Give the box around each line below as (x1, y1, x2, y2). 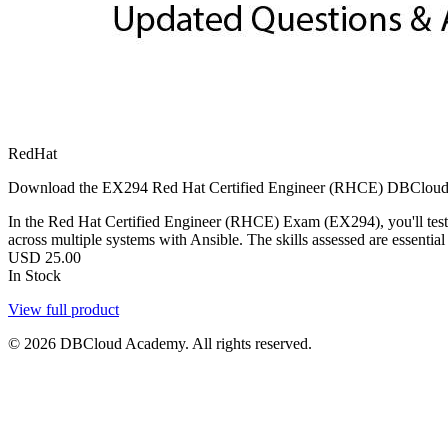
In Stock (8, 266, 61, 284)
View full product (8, 300, 119, 318)
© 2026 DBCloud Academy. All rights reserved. (8, 334, 312, 352)
